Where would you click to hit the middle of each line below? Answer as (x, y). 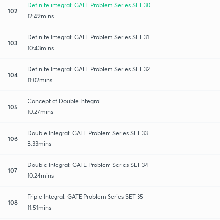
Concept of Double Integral (64, 101)
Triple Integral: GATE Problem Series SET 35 (85, 196)
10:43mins (41, 48)
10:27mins (40, 111)
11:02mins (40, 80)
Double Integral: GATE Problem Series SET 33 (88, 133)
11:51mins (39, 207)
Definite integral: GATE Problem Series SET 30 (89, 5)
